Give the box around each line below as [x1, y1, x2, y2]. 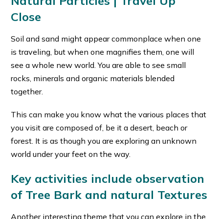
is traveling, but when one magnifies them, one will [11, 46, 195, 57]
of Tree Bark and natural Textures [11, 187, 208, 202]
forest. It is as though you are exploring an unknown [11, 135, 197, 146]
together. [11, 86, 44, 96]
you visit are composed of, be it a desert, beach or [11, 122, 188, 132]
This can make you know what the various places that [11, 109, 207, 119]
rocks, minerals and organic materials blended [11, 73, 175, 83]
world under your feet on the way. [11, 149, 131, 159]
